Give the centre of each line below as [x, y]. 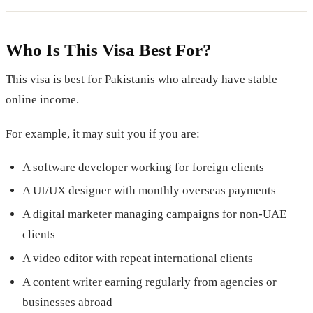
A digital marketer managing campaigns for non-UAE [154, 214]
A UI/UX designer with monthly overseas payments [149, 191]
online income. [42, 100]
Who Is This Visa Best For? [109, 50]
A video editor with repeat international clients [138, 259]
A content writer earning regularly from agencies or [150, 282]
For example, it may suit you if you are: [103, 133]
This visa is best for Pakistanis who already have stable [141, 80]
